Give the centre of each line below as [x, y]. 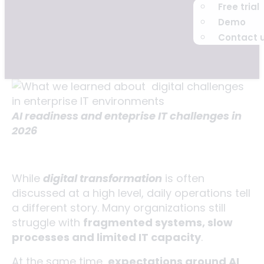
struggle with [47, 222]
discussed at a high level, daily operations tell [131, 193]
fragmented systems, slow [158, 222]
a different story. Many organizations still [119, 208]
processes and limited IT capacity [106, 237]
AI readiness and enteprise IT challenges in [127, 116]
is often [183, 178]
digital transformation [103, 178]
